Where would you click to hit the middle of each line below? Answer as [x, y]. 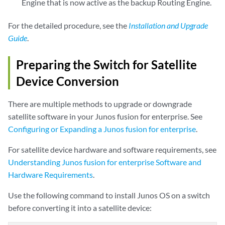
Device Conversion [68, 81]
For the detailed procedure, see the [68, 25]
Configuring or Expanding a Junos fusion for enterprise [102, 129]
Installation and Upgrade [168, 25]
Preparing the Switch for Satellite [106, 64]
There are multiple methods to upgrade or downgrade [100, 103]
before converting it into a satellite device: [80, 207]
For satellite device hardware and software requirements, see [112, 149]
